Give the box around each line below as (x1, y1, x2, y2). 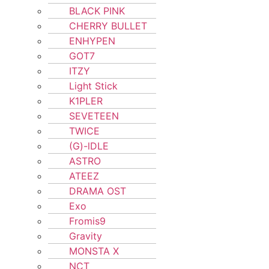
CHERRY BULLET (69, 20, 147, 32)
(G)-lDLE (69, 140, 109, 152)
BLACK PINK (69, 5, 125, 17)
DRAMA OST (69, 185, 126, 197)
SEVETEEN (69, 110, 119, 122)
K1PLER (69, 95, 103, 107)
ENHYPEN (69, 35, 115, 47)
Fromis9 (69, 215, 106, 227)
